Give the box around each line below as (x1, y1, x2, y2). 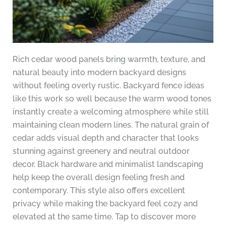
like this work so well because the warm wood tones (12, 94, 211, 104)
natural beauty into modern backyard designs (12, 68, 186, 78)
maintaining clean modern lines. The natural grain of (12, 120, 209, 130)
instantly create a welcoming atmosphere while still (12, 107, 209, 117)
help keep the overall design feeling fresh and (12, 173, 185, 183)
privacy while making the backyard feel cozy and (12, 199, 198, 209)
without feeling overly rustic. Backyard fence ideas (12, 81, 204, 91)
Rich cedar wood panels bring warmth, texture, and (12, 54, 205, 65)
